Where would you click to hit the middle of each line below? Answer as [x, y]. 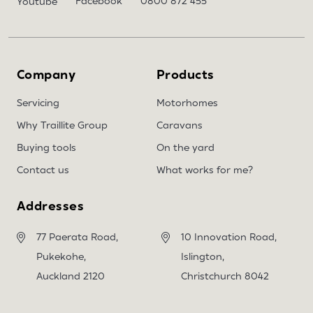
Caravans [180, 125]
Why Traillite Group [62, 125]
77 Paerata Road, [77, 237]
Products [185, 75]
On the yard [185, 148]
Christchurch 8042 [225, 276]
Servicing [38, 103]
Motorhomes [187, 103]
